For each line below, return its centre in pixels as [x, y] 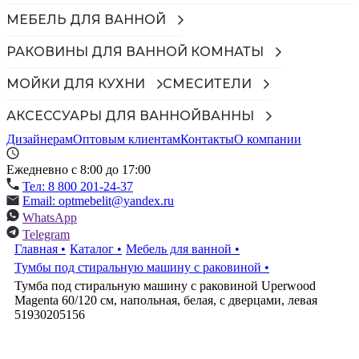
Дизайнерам [40, 139]
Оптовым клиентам [127, 139]
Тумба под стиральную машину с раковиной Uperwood [165, 286]
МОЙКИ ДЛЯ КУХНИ [76, 84]
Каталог [92, 249]
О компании [268, 139]
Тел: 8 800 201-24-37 [78, 186]
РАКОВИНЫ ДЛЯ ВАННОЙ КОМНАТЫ [135, 52]
